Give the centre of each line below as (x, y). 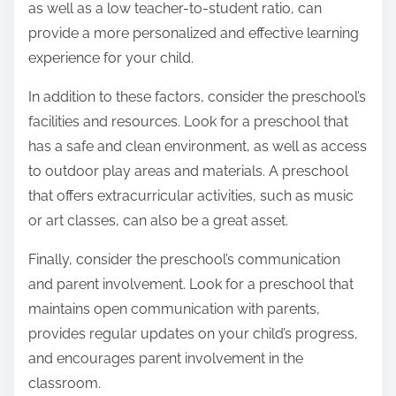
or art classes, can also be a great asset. (158, 221)
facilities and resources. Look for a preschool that (188, 122)
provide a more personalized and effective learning (194, 34)
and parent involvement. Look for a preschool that (191, 285)
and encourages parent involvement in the (166, 359)
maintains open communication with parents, (174, 309)
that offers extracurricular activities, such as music (191, 196)
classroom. (65, 384)
